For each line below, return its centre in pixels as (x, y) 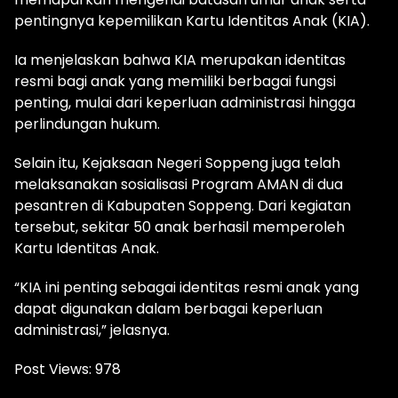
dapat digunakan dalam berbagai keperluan (168, 309)
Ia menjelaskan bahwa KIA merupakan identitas (180, 60)
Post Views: (53, 370)
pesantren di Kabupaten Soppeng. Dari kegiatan (183, 206)
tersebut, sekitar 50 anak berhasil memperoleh (179, 227)
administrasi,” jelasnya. (92, 330)
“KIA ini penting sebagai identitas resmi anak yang (187, 288)
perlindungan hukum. (87, 124)
